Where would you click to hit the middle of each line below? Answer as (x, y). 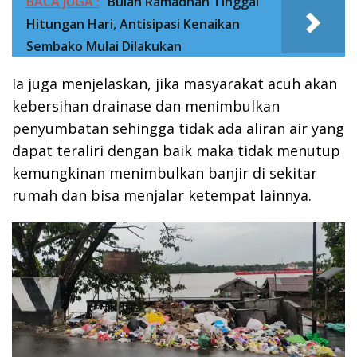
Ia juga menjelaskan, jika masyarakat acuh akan (175, 84)
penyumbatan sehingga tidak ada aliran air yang (178, 128)
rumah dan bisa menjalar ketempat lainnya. (162, 195)
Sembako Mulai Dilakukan (104, 46)
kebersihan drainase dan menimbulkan (146, 106)
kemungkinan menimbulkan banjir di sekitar (165, 173)
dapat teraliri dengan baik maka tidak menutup (176, 151)
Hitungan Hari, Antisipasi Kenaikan (133, 24)
